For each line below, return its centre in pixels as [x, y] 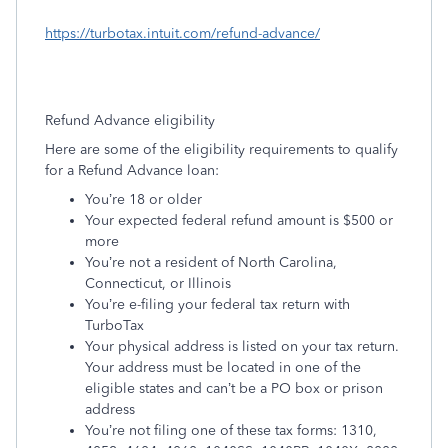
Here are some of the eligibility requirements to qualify [221, 149]
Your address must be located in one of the [223, 367]
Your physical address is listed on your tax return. [242, 346]
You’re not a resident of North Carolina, [211, 262]
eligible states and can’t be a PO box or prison [234, 388]
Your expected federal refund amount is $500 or [239, 220]
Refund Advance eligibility [130, 120]
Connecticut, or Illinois [158, 283]
